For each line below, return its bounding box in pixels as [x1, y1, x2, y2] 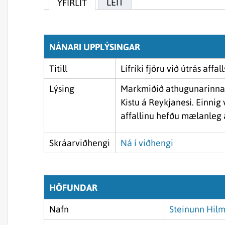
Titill [49, 63, 67, 74]
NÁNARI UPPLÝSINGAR [49, 42, 140, 52]
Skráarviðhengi [49, 138, 110, 148]
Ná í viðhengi [121, 138, 173, 148]
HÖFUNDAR [49, 182, 97, 193]
